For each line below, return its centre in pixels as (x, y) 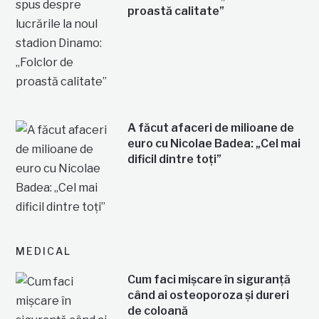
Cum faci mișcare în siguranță (209, 279)
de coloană (157, 310)
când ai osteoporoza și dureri (208, 295)
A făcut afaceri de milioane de (210, 127)
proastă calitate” (176, 11)
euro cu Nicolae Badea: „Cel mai (214, 143)
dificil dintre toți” (174, 159)
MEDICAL (44, 251)
